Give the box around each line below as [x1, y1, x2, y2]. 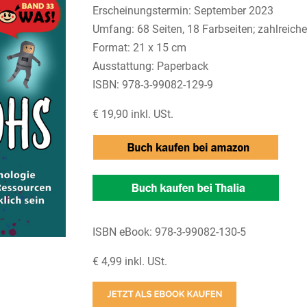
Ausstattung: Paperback [92, 59, 208, 73]
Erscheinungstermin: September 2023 [92, 3, 273, 17]
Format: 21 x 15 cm [92, 40, 186, 54]
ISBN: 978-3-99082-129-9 [92, 77, 213, 91]
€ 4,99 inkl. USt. [92, 254, 167, 268]
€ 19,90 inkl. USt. [92, 107, 173, 121]
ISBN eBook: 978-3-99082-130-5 [92, 225, 246, 238]
